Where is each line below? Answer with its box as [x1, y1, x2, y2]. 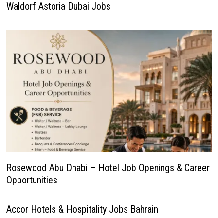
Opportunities [6, 174, 57, 186]
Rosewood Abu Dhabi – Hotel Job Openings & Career [6, 162, 210, 174]
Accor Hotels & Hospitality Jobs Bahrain [6, 203, 158, 215]
